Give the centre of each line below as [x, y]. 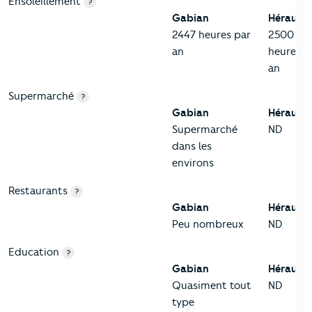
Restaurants [38, 191]
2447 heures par [211, 35]
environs [193, 163]
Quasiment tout [212, 286]
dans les [192, 147]
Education [34, 252]
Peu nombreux [208, 225]
